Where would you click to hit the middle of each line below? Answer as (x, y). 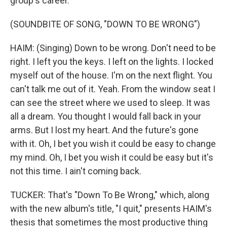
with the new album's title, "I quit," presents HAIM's (111, 209)
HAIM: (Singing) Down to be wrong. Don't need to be (113, 48)
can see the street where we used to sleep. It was (110, 103)
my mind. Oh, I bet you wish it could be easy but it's (112, 157)
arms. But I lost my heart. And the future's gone (104, 130)
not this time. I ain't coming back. (76, 171)
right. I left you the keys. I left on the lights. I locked (112, 62)
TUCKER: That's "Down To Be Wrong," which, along (110, 195)
